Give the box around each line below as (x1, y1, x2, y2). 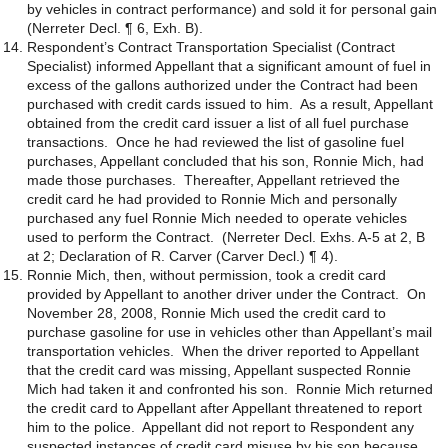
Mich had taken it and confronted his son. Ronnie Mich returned (27, 381, 433, 397)
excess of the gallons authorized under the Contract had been (27, 77, 418, 93)
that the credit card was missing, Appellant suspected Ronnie (27, 362, 411, 378)
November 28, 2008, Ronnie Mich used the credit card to (27, 305, 386, 321)
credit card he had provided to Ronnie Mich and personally (27, 191, 397, 207)
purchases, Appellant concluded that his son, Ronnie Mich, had (27, 153, 424, 169)
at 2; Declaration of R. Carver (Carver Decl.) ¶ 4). (27, 248, 338, 264)
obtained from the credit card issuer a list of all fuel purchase (27, 115, 409, 131)
